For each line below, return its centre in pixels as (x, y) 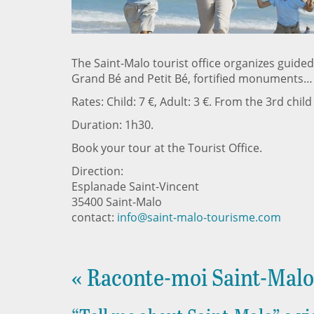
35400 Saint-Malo (117, 202)
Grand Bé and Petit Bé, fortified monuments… (192, 78)
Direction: (97, 171)
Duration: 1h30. (112, 125)
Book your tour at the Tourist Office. (167, 148)
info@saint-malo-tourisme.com (199, 217)
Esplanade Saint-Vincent (135, 186)
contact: (94, 217)
